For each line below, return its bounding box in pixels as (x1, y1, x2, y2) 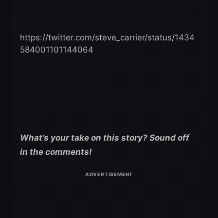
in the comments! (20, 146, 92, 157)
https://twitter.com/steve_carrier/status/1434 (20, 32, 195, 42)
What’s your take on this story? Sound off (20, 132, 189, 143)
